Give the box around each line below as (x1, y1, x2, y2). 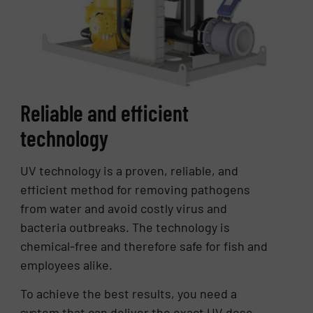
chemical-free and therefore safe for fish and (20, 238, 268, 254)
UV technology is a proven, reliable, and (20, 163, 239, 179)
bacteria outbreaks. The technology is (20, 219, 231, 235)
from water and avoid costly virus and (20, 201, 228, 217)
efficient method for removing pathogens (20, 182, 251, 198)
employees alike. (20, 257, 113, 273)
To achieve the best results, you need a (20, 286, 238, 302)
